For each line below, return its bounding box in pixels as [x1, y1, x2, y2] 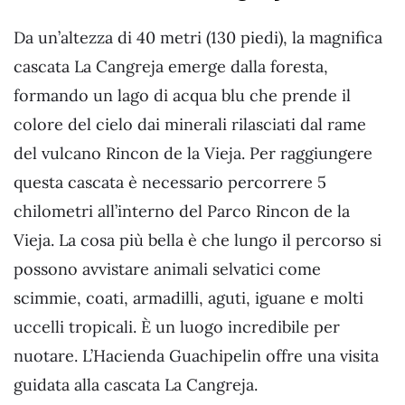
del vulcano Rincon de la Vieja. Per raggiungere [14, 143, 372, 165]
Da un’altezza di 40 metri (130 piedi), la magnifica [14, 27, 382, 49]
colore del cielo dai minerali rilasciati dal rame [14, 114, 366, 136]
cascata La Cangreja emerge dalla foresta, [14, 56, 328, 78]
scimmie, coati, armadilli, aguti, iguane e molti [14, 287, 363, 309]
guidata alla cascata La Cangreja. [14, 374, 258, 396]
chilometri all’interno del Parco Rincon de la [14, 201, 350, 222]
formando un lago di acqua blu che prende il [14, 85, 351, 107]
